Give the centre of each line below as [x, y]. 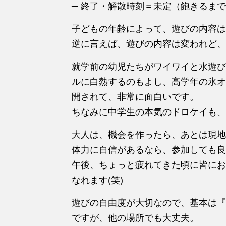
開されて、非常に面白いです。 [135, 97]
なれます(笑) [97, 180]
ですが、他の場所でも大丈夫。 [135, 218]
